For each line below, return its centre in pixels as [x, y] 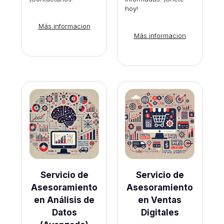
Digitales [160, 212]
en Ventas [160, 200]
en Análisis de [64, 200]
